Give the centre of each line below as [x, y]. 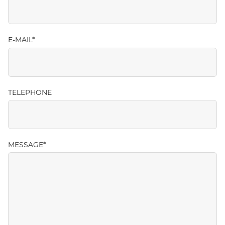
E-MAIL [20, 41]
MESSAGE [26, 145]
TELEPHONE [30, 93]
